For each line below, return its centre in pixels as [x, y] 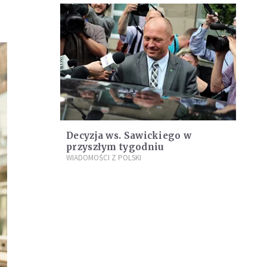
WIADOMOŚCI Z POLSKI [104, 158]
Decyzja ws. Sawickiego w [129, 136]
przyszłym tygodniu [115, 147]
